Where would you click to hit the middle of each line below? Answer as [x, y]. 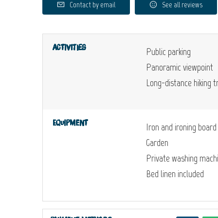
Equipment [70, 123]
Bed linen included [175, 174]
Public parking [168, 52]
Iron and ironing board [181, 127]
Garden [157, 143]
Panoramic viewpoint [180, 67]
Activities [69, 48]
